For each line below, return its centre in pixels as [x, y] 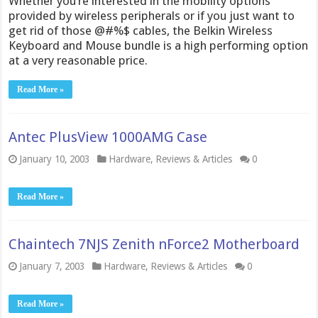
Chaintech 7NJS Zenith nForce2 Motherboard [154, 244]
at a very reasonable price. [78, 60]
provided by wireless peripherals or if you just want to [152, 16]
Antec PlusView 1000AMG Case [108, 137]
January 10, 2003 [55, 159]
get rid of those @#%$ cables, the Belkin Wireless [141, 31]
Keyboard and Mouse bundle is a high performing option [159, 45]
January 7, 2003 [52, 266]
